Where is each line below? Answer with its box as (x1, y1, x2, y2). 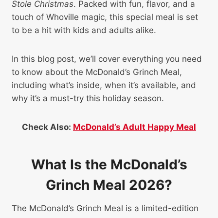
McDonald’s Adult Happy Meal (73, 122, 196, 132)
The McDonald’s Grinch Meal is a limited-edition (12, 203, 199, 213)
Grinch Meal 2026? (46, 176, 172, 193)
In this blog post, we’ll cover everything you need (12, 54, 202, 64)
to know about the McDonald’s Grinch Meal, (12, 67, 182, 77)
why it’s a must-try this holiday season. (12, 93, 164, 103)
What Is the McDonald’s (31, 156, 187, 173)
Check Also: (22, 122, 73, 132)
